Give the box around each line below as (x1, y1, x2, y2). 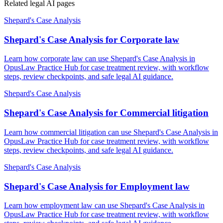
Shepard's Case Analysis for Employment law (4, 181, 190, 192)
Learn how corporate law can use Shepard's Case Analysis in (4, 54, 195, 63)
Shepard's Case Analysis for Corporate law (4, 34, 179, 45)
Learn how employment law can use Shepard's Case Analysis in (4, 201, 205, 210)
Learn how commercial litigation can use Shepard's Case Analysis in (4, 127, 218, 136)
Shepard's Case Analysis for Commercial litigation (4, 108, 209, 118)
